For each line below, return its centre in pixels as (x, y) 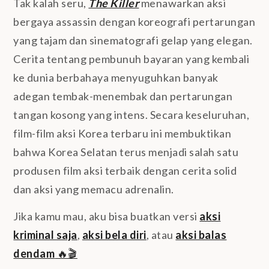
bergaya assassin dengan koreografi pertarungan (134, 21)
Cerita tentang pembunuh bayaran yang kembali (131, 59)
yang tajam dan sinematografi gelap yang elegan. (133, 40)
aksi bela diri (114, 234)
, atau (161, 234)
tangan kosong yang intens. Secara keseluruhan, (131, 114)
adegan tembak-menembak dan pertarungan (123, 96)
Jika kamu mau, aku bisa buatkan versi (107, 216)
